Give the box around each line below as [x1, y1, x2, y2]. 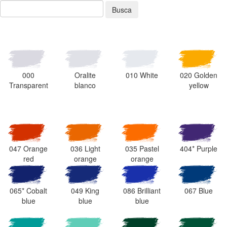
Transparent [9, 80, 48, 90]
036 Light [70, 143, 100, 154]
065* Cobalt [10, 185, 47, 196]
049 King [71, 185, 99, 196]
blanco [74, 80, 96, 90]
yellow [188, 80, 209, 90]
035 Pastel [125, 143, 159, 154]
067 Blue [184, 185, 213, 196]
